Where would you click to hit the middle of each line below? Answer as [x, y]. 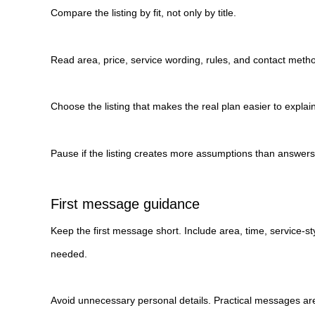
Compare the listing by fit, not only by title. [143, 13]
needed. [69, 253]
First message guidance [125, 204]
